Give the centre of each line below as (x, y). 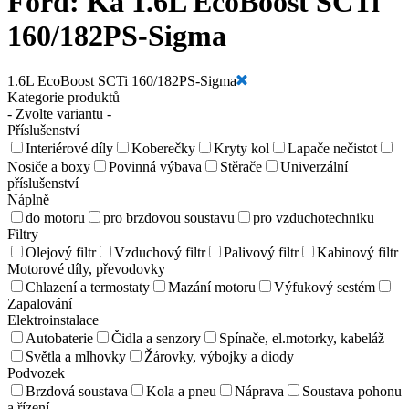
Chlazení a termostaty (88, 287)
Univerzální (314, 166)
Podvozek (36, 372)
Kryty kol (241, 148)
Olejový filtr (61, 252)
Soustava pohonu (352, 391)
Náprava (259, 391)
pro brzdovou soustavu (169, 217)
